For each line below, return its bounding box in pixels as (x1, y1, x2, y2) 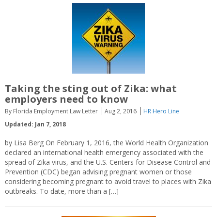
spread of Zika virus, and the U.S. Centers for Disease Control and (5, 157, 211, 167)
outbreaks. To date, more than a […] (5, 186, 119, 196)
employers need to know (5, 93, 128, 106)
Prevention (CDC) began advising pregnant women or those (5, 167, 192, 176)
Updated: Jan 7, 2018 (5, 120, 66, 128)
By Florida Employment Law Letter (5, 107, 98, 115)
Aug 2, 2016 (105, 107, 137, 115)
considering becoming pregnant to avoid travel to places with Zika (5, 177, 211, 186)
